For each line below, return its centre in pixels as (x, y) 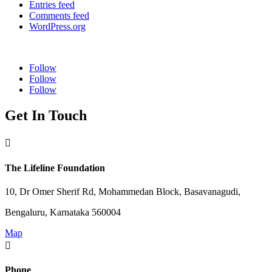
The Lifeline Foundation (55, 168)
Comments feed (59, 16)
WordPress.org (57, 27)
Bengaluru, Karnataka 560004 (63, 212)
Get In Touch (46, 116)
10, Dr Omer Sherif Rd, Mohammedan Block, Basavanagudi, (123, 191)
